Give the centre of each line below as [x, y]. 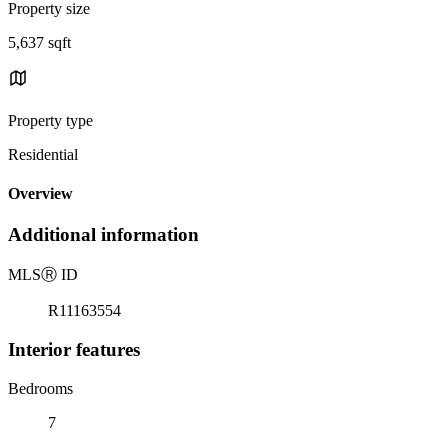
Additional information [103, 235]
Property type [50, 120]
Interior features [74, 349]
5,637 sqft [39, 42]
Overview [40, 194]
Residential [43, 154]
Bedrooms [40, 388]
